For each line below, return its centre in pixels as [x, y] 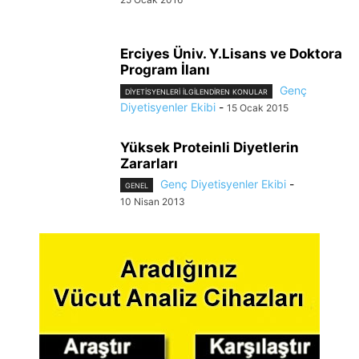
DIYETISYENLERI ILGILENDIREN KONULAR [196, 91]
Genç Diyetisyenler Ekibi [223, 184]
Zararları [149, 163]
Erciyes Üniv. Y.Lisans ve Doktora [231, 53]
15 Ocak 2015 [258, 107]
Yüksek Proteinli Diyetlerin [210, 147]
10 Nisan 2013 [153, 201]
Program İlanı [165, 69]
